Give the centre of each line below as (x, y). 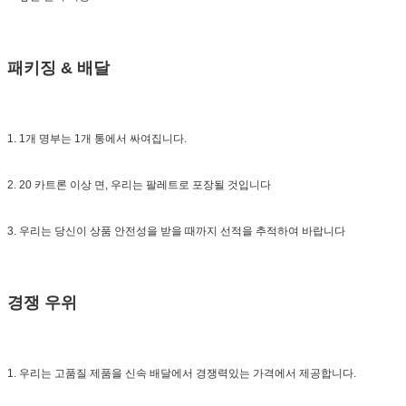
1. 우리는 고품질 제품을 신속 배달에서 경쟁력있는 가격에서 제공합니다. (182, 373)
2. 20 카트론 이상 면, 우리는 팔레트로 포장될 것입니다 (139, 184)
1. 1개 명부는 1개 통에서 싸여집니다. (97, 138)
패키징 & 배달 (58, 68)
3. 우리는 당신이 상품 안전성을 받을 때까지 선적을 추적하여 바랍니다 (176, 231)
